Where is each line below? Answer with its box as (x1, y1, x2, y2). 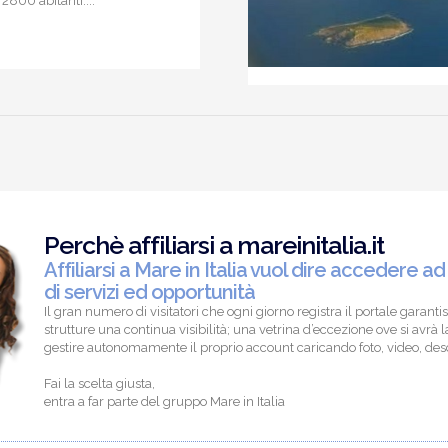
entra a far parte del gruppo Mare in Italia (44, 393, 285, 409)
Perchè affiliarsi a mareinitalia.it (44, 229, 384, 260)
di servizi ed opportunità (44, 279, 255, 304)
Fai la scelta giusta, (44, 375, 155, 391)
